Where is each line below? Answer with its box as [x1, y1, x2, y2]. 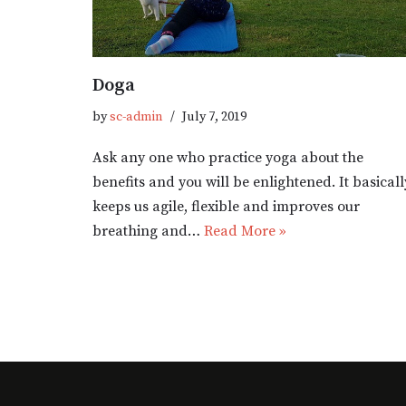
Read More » [204, 221, 286, 240]
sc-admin [110, 108, 163, 125]
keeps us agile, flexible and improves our [92, 197, 360, 216]
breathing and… [92, 221, 204, 240]
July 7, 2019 [182, 108, 246, 125]
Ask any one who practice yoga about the [92, 148, 363, 167]
